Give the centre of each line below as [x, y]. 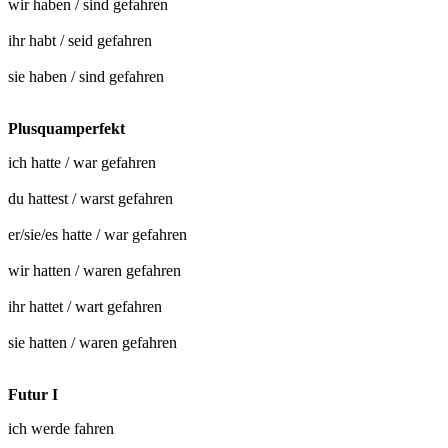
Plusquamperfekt [66, 128]
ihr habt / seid [52, 40]
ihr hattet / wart [57, 306]
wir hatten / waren [67, 270]
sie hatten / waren [65, 342]
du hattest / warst [63, 198]
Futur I [33, 394]
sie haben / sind [58, 76]
